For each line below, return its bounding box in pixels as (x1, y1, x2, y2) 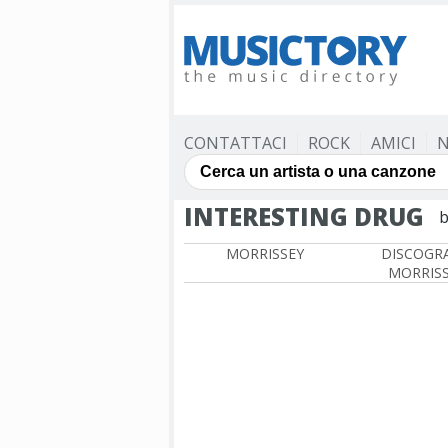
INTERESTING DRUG (184, 200, 424, 233)
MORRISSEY (226, 244, 304, 263)
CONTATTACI (184, 132, 287, 154)
